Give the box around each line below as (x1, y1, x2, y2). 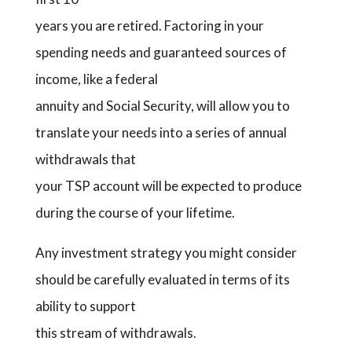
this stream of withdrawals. (35, 324, 196, 341)
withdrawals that (35, 151, 136, 167)
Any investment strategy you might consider (35, 244, 297, 261)
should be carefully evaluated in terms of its (35, 271, 290, 288)
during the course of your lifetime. (35, 204, 235, 221)
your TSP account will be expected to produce (35, 178, 302, 194)
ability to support (35, 298, 136, 314)
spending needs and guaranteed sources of (35, 44, 287, 60)
